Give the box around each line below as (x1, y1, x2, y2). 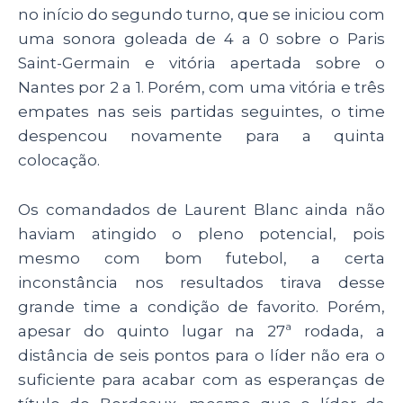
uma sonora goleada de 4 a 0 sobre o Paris (18, 30, 385, 49)
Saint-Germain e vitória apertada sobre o (18, 54, 385, 73)
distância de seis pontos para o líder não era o (18, 345, 385, 364)
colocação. (18, 151, 100, 170)
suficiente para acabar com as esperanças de (18, 370, 385, 389)
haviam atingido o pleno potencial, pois (18, 224, 385, 243)
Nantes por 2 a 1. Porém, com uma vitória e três (18, 78, 385, 97)
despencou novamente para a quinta (18, 127, 385, 146)
